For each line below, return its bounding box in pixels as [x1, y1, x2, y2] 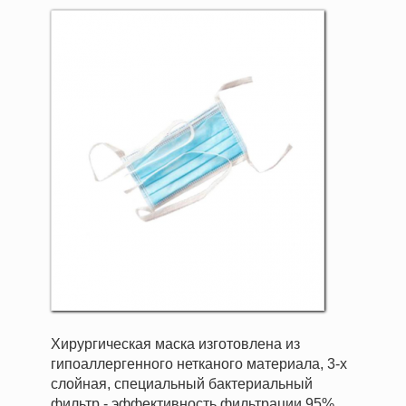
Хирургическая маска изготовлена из [51, 336, 300, 352]
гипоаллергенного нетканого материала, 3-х [51, 356, 347, 372]
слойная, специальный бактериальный [51, 376, 313, 391]
